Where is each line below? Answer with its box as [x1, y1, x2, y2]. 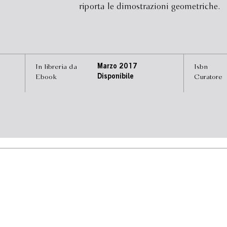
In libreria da [35, 63, 78, 70]
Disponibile [97, 73, 134, 81]
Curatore [194, 73, 222, 81]
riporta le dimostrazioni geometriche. [79, 3, 220, 11]
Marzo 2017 [97, 63, 137, 70]
